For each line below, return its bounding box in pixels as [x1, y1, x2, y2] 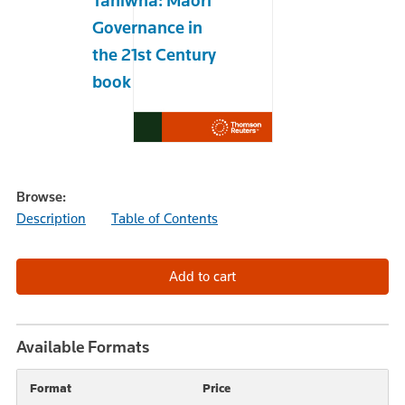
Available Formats [16, 336, 149, 357]
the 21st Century [92, 43, 216, 65]
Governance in [92, 16, 202, 38]
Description [16, 210, 86, 227]
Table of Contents [111, 210, 218, 227]
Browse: [16, 188, 66, 205]
